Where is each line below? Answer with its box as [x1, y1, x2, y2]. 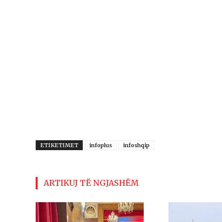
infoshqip [123, 141, 150, 149]
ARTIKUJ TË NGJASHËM [44, 177, 139, 188]
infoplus [89, 141, 112, 149]
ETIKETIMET [40, 141, 78, 149]
